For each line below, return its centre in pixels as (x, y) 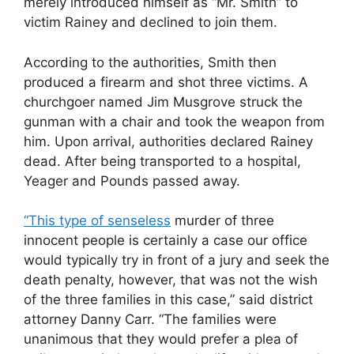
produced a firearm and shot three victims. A (166, 82)
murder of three (222, 220)
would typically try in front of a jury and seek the (177, 260)
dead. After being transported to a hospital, (162, 161)
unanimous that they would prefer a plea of (161, 339)
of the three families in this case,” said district (168, 299)
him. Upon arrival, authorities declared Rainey (168, 141)
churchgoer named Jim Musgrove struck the (163, 102)
